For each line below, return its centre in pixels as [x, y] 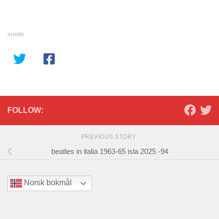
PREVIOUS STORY [109, 137]
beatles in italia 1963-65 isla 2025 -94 [109, 151]
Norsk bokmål [47, 183]
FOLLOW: [25, 110]
